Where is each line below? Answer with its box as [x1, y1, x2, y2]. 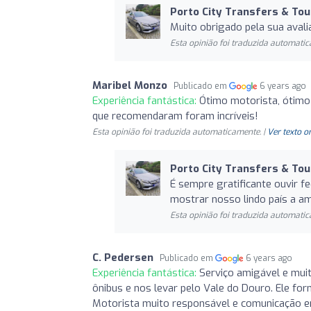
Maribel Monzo [92, 78, 167, 92]
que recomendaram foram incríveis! [92, 108, 258, 123]
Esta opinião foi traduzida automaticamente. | [92, 126, 267, 137]
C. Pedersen [92, 250, 153, 264]
